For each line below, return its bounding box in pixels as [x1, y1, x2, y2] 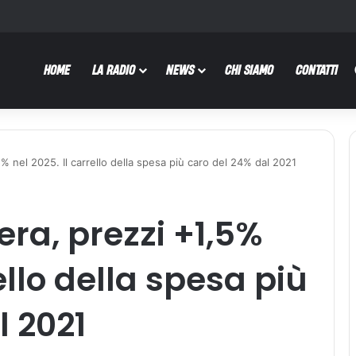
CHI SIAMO [225, 61, 273, 78]
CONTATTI [296, 61, 338, 78]
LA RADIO [92, 61, 135, 78]
